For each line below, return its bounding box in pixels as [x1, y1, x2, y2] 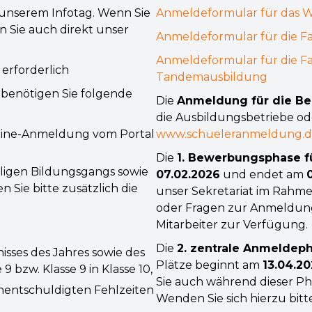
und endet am [220, 168, 306, 181]
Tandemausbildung [156, 70, 267, 84]
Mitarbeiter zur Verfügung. [156, 218, 308, 231]
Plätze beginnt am [156, 258, 263, 272]
